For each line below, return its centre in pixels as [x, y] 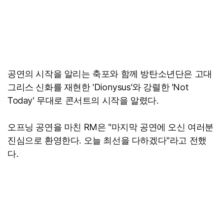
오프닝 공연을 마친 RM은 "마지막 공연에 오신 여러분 [110, 127]
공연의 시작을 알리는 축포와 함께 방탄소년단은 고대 [110, 74]
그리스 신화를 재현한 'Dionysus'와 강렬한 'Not [98, 87]
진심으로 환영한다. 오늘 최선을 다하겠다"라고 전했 [107, 141]
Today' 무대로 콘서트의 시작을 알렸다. [83, 101]
